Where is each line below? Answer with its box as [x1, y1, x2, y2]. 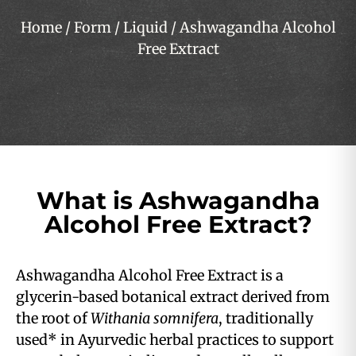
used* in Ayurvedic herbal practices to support [16, 331, 334, 350]
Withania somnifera [91, 309, 219, 328]
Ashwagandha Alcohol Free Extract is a [16, 266, 284, 285]
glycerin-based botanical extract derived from [16, 288, 330, 307]
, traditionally [219, 309, 313, 328]
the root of [16, 309, 91, 328]
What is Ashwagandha [36, 186, 320, 216]
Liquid [122, 18, 168, 37]
